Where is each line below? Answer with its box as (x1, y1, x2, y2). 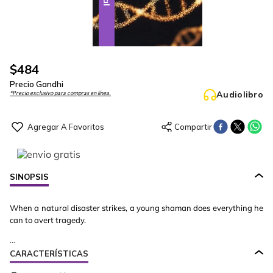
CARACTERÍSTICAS (10, 249, 88, 258)
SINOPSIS (10, 172, 49, 182)
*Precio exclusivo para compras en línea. (10, 90, 111, 96)
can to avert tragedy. (10, 215, 86, 225)
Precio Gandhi (10, 79, 63, 89)
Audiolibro (216, 89, 263, 100)
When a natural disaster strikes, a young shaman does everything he (10, 203, 263, 213)
